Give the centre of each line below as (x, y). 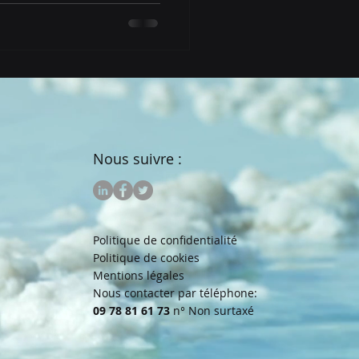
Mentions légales (139, 275)
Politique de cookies (146, 257)
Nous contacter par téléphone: (175, 292)
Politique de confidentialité (165, 240)
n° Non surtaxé (214, 310)
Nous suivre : (137, 158)
